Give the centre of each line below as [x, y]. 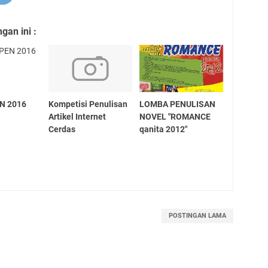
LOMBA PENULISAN [178, 104]
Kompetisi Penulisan [88, 104]
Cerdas [62, 129]
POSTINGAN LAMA [197, 215]
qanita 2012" [164, 129]
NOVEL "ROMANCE [175, 116]
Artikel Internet [77, 116]
